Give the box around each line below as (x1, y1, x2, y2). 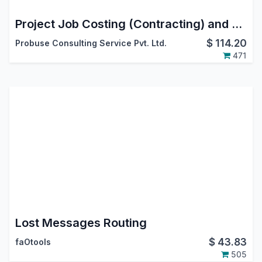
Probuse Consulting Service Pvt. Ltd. (15, 37, 167, 48)
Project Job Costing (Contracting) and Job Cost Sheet (231, 16, 242, 31)
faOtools (15, 236, 51, 247)
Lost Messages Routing (15, 215, 147, 230)
